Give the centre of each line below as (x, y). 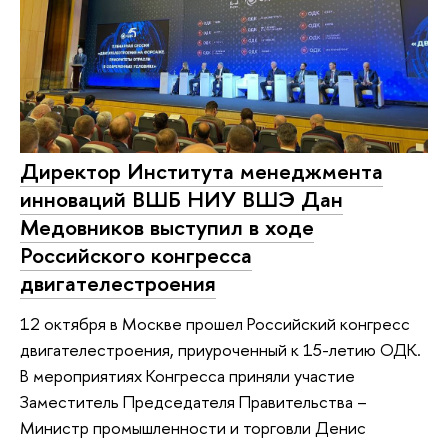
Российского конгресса (136, 255)
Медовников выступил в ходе (167, 227)
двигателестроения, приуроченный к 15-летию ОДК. (220, 349)
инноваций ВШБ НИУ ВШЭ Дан (181, 199)
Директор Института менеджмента (201, 171)
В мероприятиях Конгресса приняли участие (187, 375)
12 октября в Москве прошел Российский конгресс (215, 323)
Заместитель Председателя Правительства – (193, 401)
